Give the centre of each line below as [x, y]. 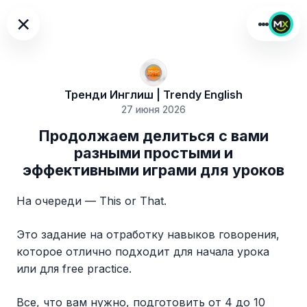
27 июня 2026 [153, 110]
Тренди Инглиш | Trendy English [153, 95]
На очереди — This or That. [91, 201]
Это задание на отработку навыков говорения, [148, 235]
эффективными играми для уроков [153, 170]
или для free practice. [74, 269]
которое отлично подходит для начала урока [143, 252]
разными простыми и [153, 153]
